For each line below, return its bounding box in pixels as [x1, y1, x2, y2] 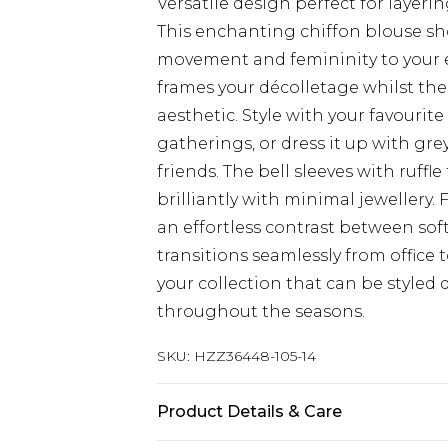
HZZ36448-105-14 [194, 347, 316, 365]
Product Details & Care [157, 402, 342, 421]
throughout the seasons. [157, 302, 365, 321]
